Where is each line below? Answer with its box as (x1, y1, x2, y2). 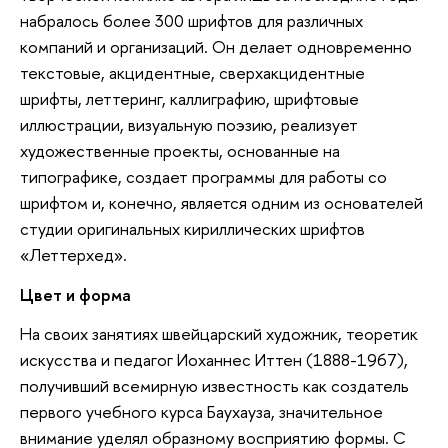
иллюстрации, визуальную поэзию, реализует (20, 113, 358, 137)
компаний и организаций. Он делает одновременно (20, 35, 412, 59)
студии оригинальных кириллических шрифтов (20, 217, 365, 241)
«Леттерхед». (20, 243, 127, 267)
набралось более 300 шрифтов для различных (20, 9, 363, 33)
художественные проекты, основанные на (20, 139, 340, 163)
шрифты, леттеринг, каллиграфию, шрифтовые (20, 87, 359, 111)
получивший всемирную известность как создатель (20, 374, 409, 398)
